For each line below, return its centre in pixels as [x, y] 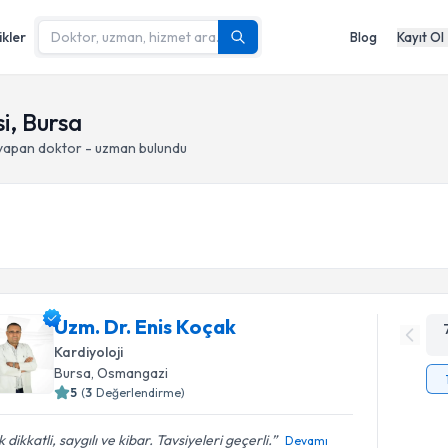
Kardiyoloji [89, 352]
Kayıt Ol [420, 36]
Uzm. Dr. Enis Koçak [145, 326]
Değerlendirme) [141, 392]
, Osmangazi [130, 373]
